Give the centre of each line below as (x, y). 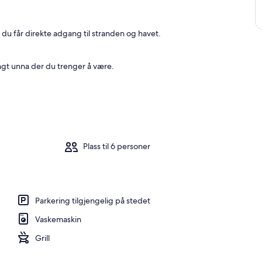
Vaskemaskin (58, 219)
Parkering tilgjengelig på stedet (93, 200)
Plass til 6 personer (117, 146)
